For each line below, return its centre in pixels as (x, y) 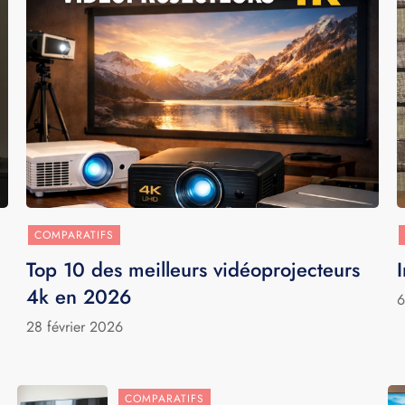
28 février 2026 (75, 326)
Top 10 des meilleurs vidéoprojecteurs (193, 269)
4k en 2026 (79, 296)
